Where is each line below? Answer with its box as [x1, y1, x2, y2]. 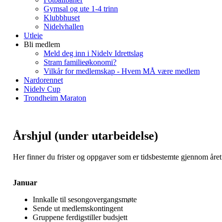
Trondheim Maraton [24, 94, 86, 102]
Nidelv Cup [24, 85, 60, 93]
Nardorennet [24, 76, 63, 84]
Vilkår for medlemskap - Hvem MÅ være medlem [44, 67, 200, 75]
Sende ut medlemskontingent [33, 204, 123, 213]
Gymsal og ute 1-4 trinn [44, 4, 118, 13]
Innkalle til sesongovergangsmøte [33, 195, 137, 204]
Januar [13, 178, 37, 187]
